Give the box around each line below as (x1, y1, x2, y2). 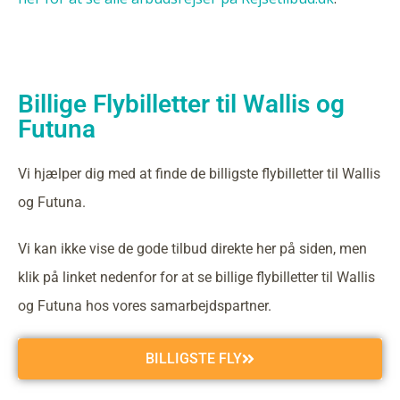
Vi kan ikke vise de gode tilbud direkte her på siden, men (18, 240, 367, 257)
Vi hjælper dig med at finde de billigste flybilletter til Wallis (18, 165, 380, 182)
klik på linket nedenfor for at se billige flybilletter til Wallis (18, 269, 375, 286)
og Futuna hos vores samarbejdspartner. (18, 297, 271, 314)
